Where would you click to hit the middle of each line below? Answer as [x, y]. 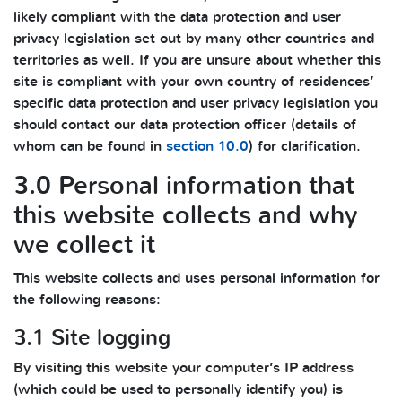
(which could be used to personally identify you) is [178, 389]
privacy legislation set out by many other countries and [194, 39]
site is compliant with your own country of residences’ [194, 82]
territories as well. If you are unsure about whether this [197, 60]
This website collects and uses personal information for [197, 278]
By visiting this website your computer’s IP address [184, 368]
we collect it [84, 245]
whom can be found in [90, 146]
